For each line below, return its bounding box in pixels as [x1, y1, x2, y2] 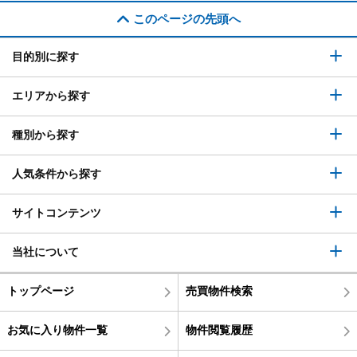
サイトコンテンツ [12, 206, 101, 219]
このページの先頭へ [132, 11, 241, 25]
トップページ [6, 284, 74, 297]
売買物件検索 [185, 284, 253, 297]
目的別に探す [12, 49, 79, 63]
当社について [12, 245, 79, 258]
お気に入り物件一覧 [6, 323, 108, 336]
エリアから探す [12, 88, 90, 102]
